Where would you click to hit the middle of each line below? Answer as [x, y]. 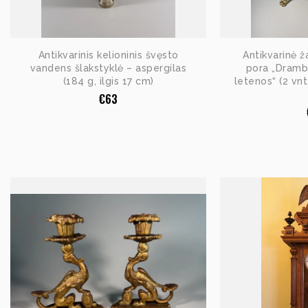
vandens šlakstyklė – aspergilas [108, 68]
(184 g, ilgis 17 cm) [108, 81]
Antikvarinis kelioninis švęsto [108, 55]
